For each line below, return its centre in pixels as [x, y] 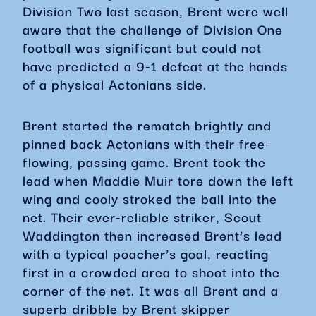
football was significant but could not [142, 47]
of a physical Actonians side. [115, 84]
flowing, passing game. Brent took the [144, 162]
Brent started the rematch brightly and [147, 125]
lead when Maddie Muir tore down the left [158, 180]
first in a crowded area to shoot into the [151, 272]
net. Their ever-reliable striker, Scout [142, 217]
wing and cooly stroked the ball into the [150, 198]
